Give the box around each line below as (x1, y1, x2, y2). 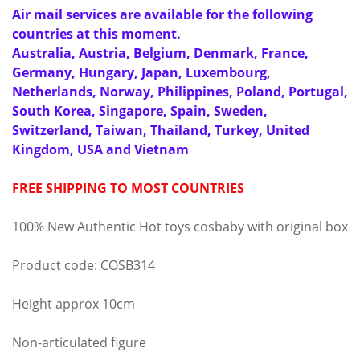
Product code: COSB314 (12, 256, 155, 274)
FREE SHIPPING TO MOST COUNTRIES (12, 179, 244, 197)
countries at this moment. (12, 25, 181, 43)
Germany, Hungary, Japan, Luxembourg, (12, 63, 271, 81)
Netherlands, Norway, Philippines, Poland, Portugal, (12, 83, 348, 100)
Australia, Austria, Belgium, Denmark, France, (12, 44, 309, 62)
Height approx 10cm (12, 295, 135, 313)
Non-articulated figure (12, 333, 146, 351)
